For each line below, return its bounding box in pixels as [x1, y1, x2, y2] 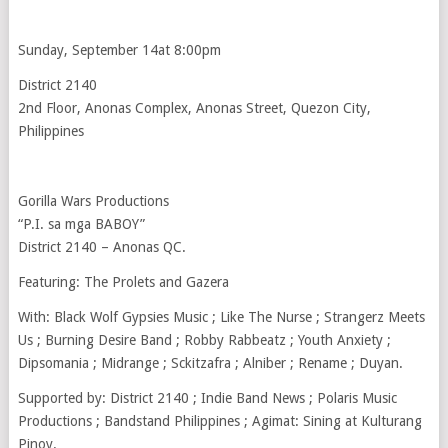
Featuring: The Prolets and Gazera [17, 273, 229, 290]
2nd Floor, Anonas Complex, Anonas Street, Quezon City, [17, 99, 371, 116]
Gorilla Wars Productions [17, 192, 169, 209]
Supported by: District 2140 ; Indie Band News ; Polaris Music [17, 389, 397, 406]
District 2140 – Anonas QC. [17, 238, 186, 255]
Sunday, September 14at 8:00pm [17, 41, 221, 58]
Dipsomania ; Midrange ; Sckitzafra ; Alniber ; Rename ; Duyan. [17, 354, 403, 371]
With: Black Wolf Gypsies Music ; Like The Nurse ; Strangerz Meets [17, 308, 425, 325]
